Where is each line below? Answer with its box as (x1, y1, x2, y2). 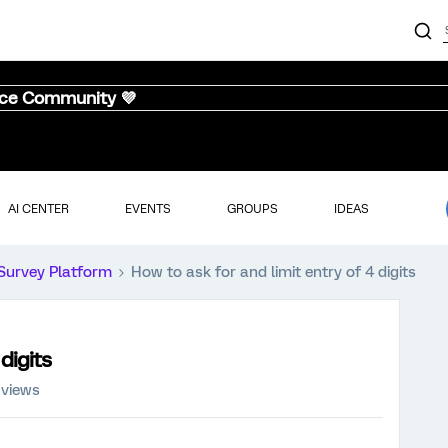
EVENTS (124, 201, 171, 216)
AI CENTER (7, 201, 69, 216)
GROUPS (226, 201, 278, 216)
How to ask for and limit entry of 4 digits (131, 263, 416, 281)
